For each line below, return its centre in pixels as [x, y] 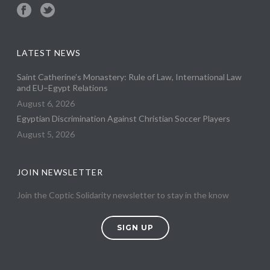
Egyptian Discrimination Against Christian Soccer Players [124, 118]
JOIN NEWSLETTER [60, 172]
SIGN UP [135, 227]
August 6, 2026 [46, 103]
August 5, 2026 [46, 134]
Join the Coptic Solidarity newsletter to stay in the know [123, 195]
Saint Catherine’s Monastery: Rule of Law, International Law [130, 77]
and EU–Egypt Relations [63, 87]
